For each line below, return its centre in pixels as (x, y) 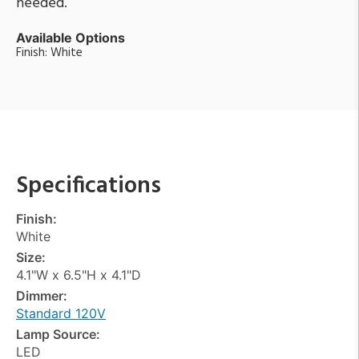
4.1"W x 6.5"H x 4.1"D (79, 274)
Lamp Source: (58, 334)
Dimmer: (42, 295)
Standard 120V (61, 313)
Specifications (89, 186)
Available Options (71, 37)
